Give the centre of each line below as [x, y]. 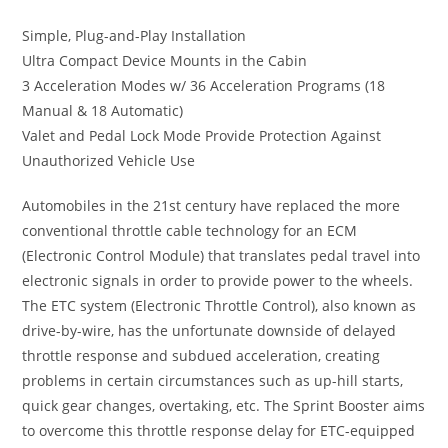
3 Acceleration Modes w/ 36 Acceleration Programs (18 [204, 85]
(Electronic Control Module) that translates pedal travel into [221, 255]
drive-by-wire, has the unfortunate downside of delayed [209, 330]
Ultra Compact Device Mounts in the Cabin [165, 60]
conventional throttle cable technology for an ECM [190, 230]
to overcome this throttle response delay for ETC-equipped [219, 430]
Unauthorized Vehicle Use [109, 160]
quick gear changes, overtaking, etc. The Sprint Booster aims [224, 405]
